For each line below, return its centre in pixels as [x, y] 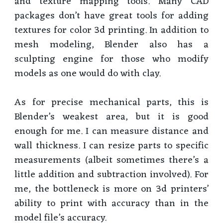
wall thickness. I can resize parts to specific [111, 146]
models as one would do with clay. [88, 73]
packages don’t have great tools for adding [111, 16]
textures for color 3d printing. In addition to [111, 30]
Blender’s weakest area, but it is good [111, 117]
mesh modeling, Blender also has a [111, 45]
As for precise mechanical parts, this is [111, 103]
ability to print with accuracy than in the [111, 204]
